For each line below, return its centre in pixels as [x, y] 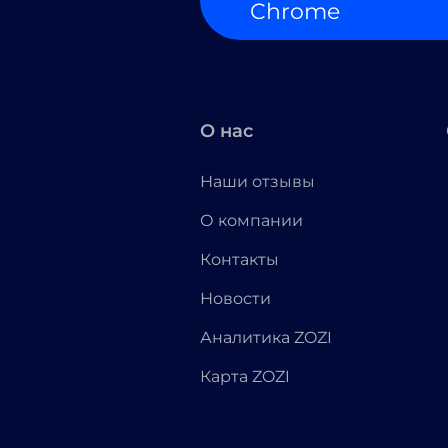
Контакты [239, 259]
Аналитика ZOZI [266, 337]
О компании [251, 220]
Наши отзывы [257, 181]
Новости [235, 298]
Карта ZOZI [245, 376]
